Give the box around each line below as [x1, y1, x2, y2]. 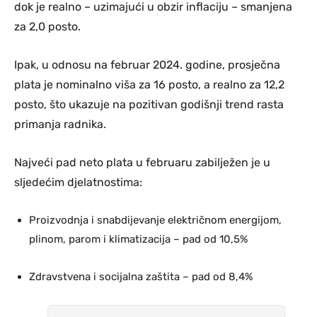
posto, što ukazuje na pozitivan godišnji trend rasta [14, 98, 284, 112]
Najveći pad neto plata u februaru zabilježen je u [14, 156, 270, 170]
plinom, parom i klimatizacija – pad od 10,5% [29, 233, 248, 246]
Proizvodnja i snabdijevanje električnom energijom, [29, 214, 282, 227]
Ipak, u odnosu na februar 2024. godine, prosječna [14, 58, 280, 72]
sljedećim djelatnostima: [14, 175, 142, 190]
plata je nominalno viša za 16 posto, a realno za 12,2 [14, 78, 284, 92]
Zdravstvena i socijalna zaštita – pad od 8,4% [29, 270, 253, 284]
